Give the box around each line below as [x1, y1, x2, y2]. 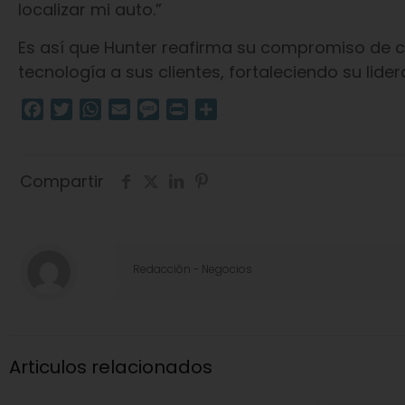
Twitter [71, 99, 124, 119]
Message [158, 99, 222, 119]
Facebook [42, 99, 115, 119]
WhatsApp [100, 99, 177, 119]
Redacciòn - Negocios [133, 261, 252, 277]
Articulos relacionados [9, 354, 212, 380]
